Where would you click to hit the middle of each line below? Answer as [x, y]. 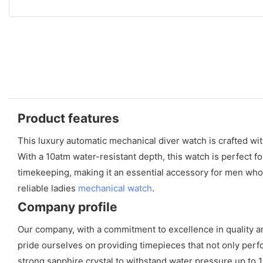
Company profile [68, 207]
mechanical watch [115, 188]
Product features [68, 118]
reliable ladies [48, 188]
